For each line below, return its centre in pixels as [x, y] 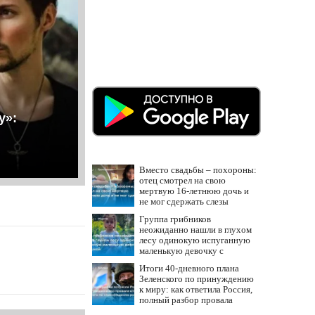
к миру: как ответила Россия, [196, 289]
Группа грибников [175, 219]
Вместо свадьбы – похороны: [198, 170]
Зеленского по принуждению [197, 279]
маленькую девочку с [181, 251]
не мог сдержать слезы [184, 201]
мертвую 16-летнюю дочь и [194, 191]
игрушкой [159, 261]
